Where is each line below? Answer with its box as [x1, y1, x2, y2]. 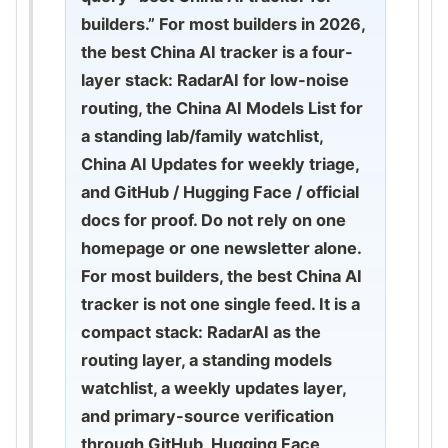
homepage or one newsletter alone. [81, 237, 362, 258]
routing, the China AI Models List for [81, 97, 364, 118]
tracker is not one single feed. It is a [81, 293, 361, 314]
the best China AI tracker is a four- [81, 41, 354, 62]
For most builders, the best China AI [81, 265, 363, 286]
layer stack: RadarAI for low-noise [81, 69, 350, 90]
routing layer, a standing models [81, 349, 333, 370]
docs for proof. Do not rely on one [81, 209, 347, 230]
